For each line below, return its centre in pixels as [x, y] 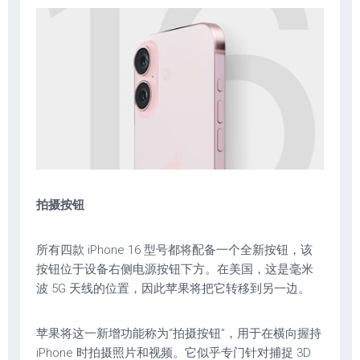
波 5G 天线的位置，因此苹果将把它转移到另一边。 [173, 289]
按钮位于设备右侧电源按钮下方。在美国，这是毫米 [175, 270]
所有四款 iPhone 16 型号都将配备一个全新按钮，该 [174, 250]
